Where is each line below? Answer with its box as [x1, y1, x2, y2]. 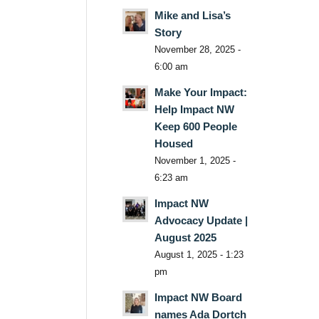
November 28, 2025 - [154, 43, 241, 55]
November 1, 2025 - [154, 155, 236, 166]
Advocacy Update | [154, 214, 248, 226]
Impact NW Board [154, 291, 242, 303]
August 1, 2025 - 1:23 [154, 249, 244, 260]
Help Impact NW [154, 103, 234, 115]
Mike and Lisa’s [154, 9, 231, 21]
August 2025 [154, 231, 216, 244]
